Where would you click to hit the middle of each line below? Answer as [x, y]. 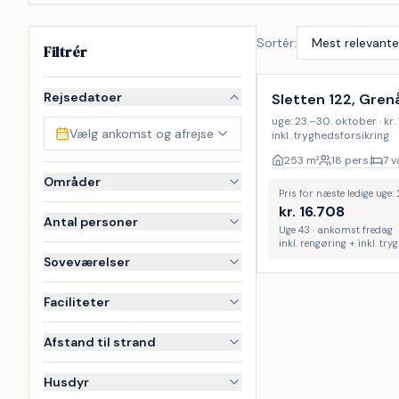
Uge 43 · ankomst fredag [336, 230]
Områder [72, 182]
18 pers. [351, 160]
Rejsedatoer [83, 97]
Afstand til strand [100, 342]
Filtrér [65, 52]
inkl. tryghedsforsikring [330, 135]
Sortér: [277, 43]
